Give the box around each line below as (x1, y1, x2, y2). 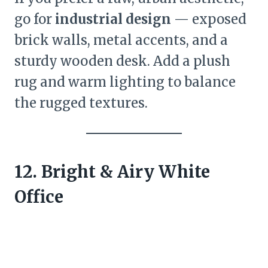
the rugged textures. (14, 95, 148, 112)
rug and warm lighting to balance (14, 74, 236, 91)
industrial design (55, 11, 171, 28)
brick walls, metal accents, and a (14, 32, 228, 49)
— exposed (171, 11, 246, 28)
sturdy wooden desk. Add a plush (14, 53, 230, 70)
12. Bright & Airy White (14, 161, 210, 183)
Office (14, 186, 63, 208)
